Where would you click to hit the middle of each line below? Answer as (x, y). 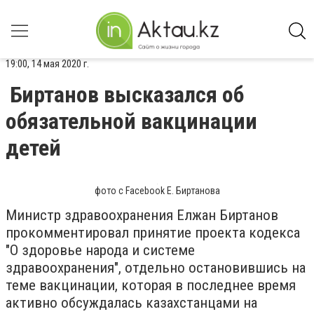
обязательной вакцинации (131, 121)
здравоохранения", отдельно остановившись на (156, 268)
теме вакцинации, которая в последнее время (151, 285)
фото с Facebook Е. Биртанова (157, 191)
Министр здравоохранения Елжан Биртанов (142, 215)
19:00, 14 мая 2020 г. (47, 64)
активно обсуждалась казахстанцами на (131, 303)
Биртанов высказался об (127, 95)
